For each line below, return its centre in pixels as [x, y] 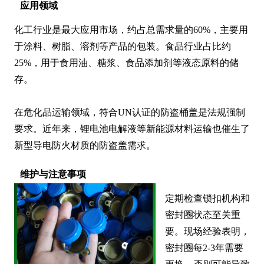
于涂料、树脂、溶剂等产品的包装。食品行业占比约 [123, 47]
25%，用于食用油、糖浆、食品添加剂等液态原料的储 [126, 63]
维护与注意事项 [53, 174]
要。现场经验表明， [207, 232]
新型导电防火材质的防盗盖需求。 [85, 146]
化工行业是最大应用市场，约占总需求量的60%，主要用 [131, 30]
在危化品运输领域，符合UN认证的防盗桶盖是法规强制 [130, 113]
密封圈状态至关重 [203, 215]
